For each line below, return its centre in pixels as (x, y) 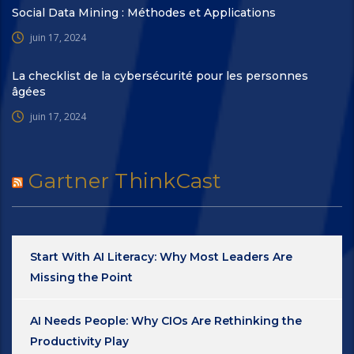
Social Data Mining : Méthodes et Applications (144, 12)
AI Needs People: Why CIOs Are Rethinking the (166, 320)
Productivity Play (79, 341)
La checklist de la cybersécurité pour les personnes (160, 75)
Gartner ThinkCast (125, 181)
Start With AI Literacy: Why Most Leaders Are (161, 256)
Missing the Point (81, 277)
